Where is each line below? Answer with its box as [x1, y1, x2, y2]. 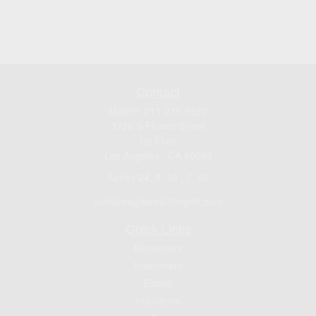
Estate [144, 275, 172, 290]
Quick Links [125, 221, 191, 236]
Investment [133, 257, 183, 272]
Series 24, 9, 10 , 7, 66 [107, 170, 209, 184]
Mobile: [109, 104, 144, 118]
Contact [136, 85, 180, 99]
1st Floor [138, 133, 178, 147]
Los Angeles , [104, 148, 165, 162]
